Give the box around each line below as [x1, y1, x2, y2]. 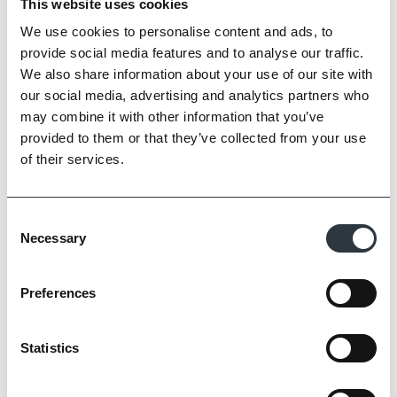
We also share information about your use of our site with [20, 66, 373, 82]
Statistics [20, 340, 79, 355]
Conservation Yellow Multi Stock [9, 376, 226, 394]
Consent [6, 213, 56, 228]
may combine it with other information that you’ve [20, 109, 324, 124]
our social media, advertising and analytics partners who [20, 88, 369, 103]
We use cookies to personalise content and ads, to [20, 24, 333, 39]
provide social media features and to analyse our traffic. [20, 45, 364, 60]
